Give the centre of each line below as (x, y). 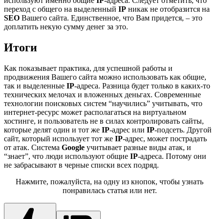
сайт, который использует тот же (59, 138)
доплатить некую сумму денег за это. (66, 26)
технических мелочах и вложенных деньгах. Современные (102, 94)
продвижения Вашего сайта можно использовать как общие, (105, 77)
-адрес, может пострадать (165, 138)
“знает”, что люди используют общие (67, 156)
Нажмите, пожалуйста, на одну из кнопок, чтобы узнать (109, 181)
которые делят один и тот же (53, 130)
